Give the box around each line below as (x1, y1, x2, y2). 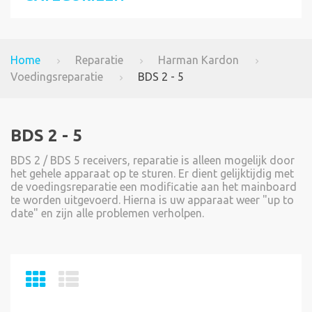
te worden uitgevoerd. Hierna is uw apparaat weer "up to (10, 194, 294, 207)
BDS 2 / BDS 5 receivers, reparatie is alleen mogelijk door (10, 154, 295, 167)
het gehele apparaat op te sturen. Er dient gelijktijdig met (10, 167, 294, 180)
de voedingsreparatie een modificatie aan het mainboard (10, 180, 297, 194)
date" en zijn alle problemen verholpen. (10, 207, 207, 220)
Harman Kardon (158, 54, 239, 67)
